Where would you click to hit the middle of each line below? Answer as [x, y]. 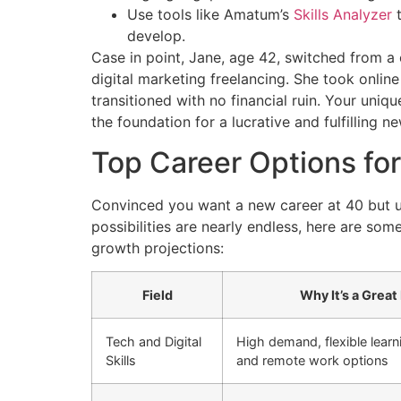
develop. [156, 36]
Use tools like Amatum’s [210, 15]
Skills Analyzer [343, 15]
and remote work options [312, 361]
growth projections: [158, 247]
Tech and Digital [154, 342]
